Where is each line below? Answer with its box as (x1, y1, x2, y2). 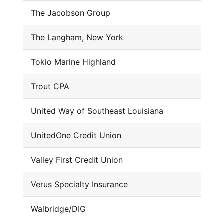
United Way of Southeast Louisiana (30, 106, 163, 116)
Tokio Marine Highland (30, 57, 116, 67)
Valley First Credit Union (30, 155, 123, 165)
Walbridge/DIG (30, 204, 86, 214)
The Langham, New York (30, 32, 123, 43)
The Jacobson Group (30, 8, 110, 18)
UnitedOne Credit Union (30, 130, 121, 141)
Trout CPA (30, 81, 69, 92)
